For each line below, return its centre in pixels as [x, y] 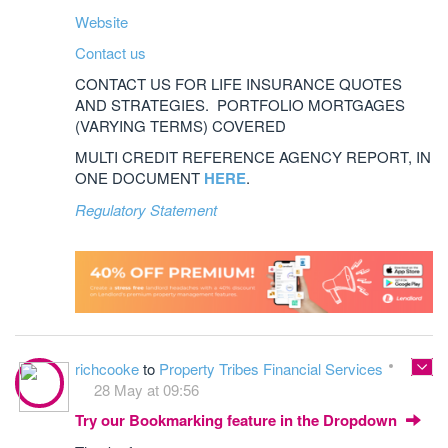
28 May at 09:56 [146, 390]
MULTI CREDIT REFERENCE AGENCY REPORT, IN [253, 157]
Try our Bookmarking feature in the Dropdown [238, 420]
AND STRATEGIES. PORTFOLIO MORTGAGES [240, 105]
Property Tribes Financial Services [271, 369]
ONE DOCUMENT [139, 178]
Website [101, 22]
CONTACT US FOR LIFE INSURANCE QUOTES [238, 84]
